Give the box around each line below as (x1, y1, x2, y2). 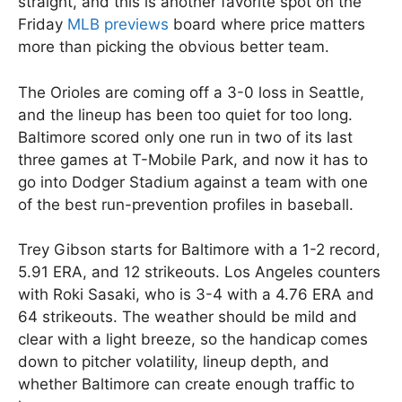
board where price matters (169, 15, 365, 34)
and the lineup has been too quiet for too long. (18, 105, 353, 124)
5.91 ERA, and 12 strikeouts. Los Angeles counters (18, 263, 380, 282)
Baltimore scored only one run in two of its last (18, 127, 353, 146)
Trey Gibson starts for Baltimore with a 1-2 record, (18, 240, 380, 259)
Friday (18, 15, 67, 34)
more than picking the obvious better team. (18, 38, 329, 57)
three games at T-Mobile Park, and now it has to (18, 150, 368, 169)
